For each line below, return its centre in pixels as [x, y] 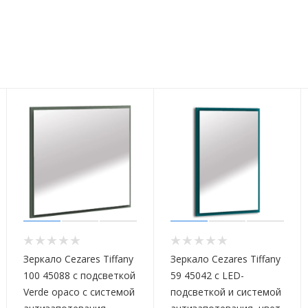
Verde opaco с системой [79, 292]
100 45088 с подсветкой [79, 276]
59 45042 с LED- [207, 276]
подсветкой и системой [226, 292]
